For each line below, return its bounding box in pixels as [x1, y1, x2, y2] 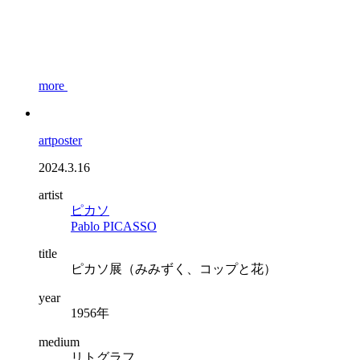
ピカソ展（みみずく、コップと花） [71, 261, 276, 276]
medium [39, 334, 80, 349]
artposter [39, 133, 82, 147]
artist [39, 187, 63, 202]
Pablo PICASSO [71, 219, 157, 233]
